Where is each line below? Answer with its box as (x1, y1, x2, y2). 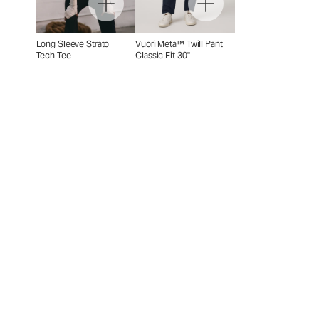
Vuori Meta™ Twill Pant (135, 38, 223, 49)
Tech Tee (36, 49, 71, 61)
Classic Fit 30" (135, 49, 190, 61)
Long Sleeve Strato (36, 38, 110, 49)
